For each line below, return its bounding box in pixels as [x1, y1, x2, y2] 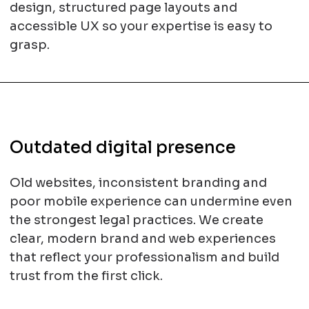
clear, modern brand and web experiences [9, 231, 276, 246]
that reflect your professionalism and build [9, 250, 279, 265]
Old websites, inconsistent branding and [9, 175, 267, 190]
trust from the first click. [9, 268, 163, 283]
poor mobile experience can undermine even [9, 194, 292, 209]
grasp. [9, 37, 50, 52]
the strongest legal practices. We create [9, 212, 263, 228]
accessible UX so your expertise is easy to [9, 19, 272, 34]
